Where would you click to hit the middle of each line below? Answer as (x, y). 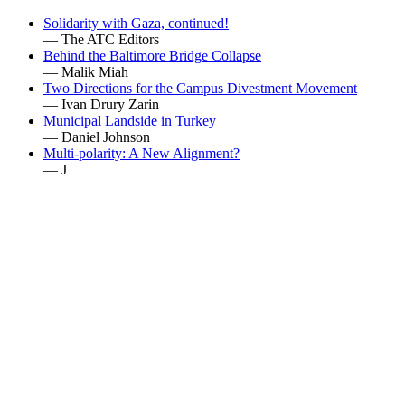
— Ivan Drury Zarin (101, 104)
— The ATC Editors (101, 39)
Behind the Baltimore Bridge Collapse (152, 55)
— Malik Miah (86, 71)
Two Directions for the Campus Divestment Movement (200, 88)
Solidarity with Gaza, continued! (136, 23)
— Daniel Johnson (97, 137)
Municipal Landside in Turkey (130, 120)
